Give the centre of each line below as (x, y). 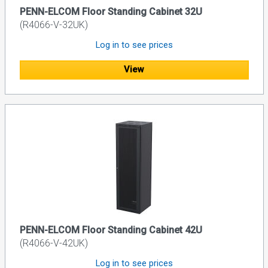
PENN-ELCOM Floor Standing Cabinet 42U (111, 230)
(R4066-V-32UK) (54, 25)
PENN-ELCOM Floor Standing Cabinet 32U (111, 11)
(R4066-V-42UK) (54, 243)
